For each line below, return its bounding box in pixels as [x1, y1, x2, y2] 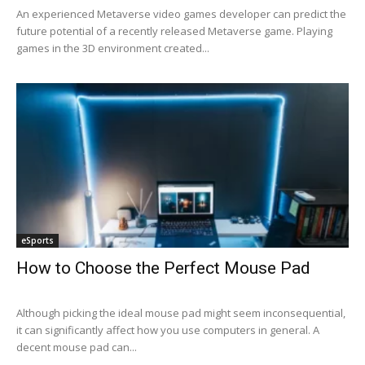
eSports [21, 234, 54, 246]
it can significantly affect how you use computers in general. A [16, 322, 319, 337]
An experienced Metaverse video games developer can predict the [16, 7, 346, 22]
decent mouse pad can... [16, 339, 137, 354]
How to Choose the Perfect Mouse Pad [16, 257, 310, 278]
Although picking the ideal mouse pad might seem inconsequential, [16, 305, 345, 320]
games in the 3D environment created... [16, 41, 209, 56]
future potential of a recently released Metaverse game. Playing [16, 24, 332, 39]
